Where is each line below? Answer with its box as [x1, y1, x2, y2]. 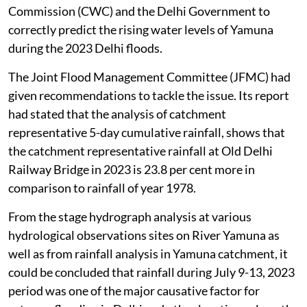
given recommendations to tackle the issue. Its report [8, 88, 289, 103]
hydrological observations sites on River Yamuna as [8, 228, 280, 243]
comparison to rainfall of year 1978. [8, 180, 198, 196]
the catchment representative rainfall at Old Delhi [8, 143, 273, 159]
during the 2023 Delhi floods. [8, 40, 162, 56]
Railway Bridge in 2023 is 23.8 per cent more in [8, 162, 255, 177]
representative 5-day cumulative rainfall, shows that [8, 125, 285, 140]
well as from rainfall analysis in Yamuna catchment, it [8, 246, 288, 262]
